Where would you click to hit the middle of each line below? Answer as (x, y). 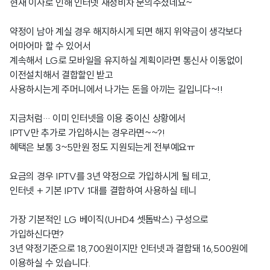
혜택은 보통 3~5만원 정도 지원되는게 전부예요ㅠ (102, 147)
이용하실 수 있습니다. (50, 263)
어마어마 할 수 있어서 (50, 46)
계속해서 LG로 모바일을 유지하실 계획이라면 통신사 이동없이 (127, 60)
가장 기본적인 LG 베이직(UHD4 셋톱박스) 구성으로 (109, 219)
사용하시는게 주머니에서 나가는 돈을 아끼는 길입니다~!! (116, 89)
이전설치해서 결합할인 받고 (61, 75)
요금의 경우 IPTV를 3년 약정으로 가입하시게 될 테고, (110, 176)
